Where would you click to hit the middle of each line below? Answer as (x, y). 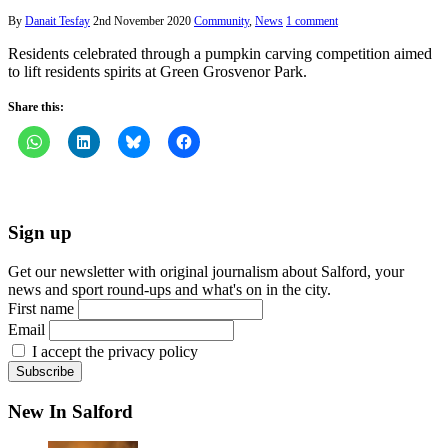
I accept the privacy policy (113, 351)
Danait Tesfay (57, 21)
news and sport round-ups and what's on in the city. (169, 289)
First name (41, 308)
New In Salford (70, 411)
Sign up (40, 233)
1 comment (312, 21)
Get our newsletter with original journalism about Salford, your (206, 271)
